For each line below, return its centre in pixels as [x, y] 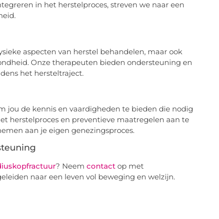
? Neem [71, 166]
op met [129, 166]
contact [101, 166]
